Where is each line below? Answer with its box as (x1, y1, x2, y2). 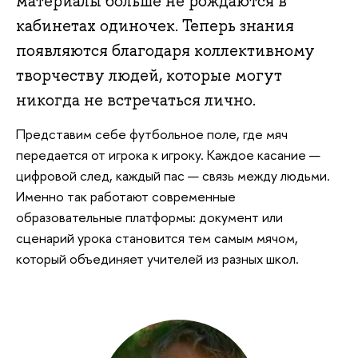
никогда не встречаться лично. (16, 89, 256, 111)
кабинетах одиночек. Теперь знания (16, 15, 294, 37)
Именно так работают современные (16, 186, 236, 205)
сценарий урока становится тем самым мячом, (16, 228, 298, 247)
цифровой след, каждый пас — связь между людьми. (16, 165, 330, 185)
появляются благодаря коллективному (16, 40, 315, 62)
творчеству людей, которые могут (16, 65, 282, 86)
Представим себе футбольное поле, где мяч (16, 124, 288, 143)
